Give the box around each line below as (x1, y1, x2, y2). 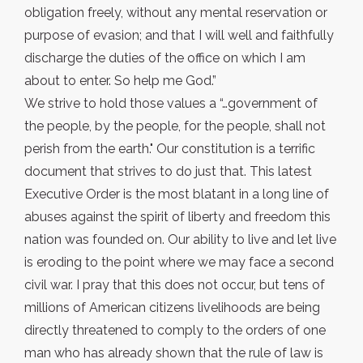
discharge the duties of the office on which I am (24, 50, 305, 66)
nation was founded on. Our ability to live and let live (24, 232, 336, 248)
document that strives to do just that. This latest (24, 164, 312, 180)
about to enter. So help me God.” (24, 73, 216, 89)
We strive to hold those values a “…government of (24, 96, 318, 112)
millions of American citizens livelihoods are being (24, 300, 320, 316)
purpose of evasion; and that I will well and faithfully (24, 28, 334, 44)
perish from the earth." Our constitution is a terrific (24, 141, 315, 157)
